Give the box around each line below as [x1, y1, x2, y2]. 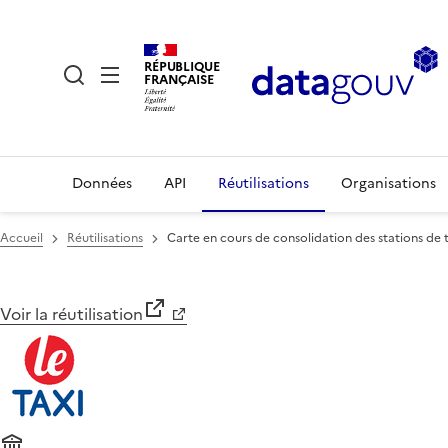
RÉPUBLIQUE [144, 56, 220, 76]
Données [72, 173, 132, 194]
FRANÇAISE [144, 69, 214, 89]
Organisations [341, 173, 436, 194]
